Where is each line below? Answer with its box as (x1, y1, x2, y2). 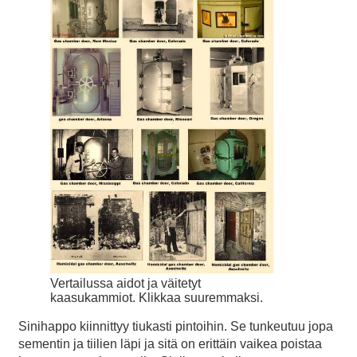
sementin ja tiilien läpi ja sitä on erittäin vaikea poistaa (18, 337, 322, 351)
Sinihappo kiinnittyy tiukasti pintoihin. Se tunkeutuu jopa (18, 320, 333, 334)
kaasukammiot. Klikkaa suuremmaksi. (50, 291, 263, 305)
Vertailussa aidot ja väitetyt (50, 277, 201, 291)
